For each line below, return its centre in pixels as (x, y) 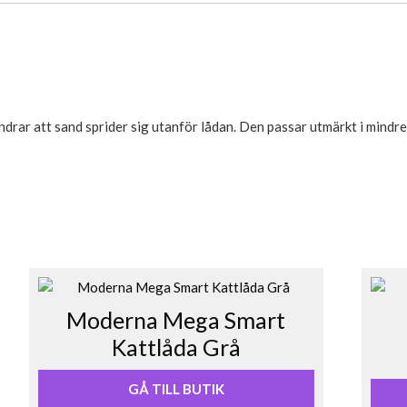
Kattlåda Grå (176, 347)
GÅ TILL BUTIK (176, 389)
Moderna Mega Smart (176, 320)
